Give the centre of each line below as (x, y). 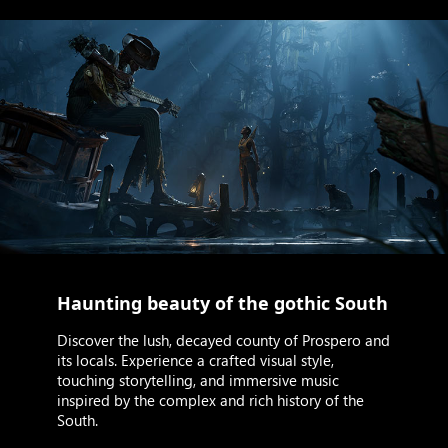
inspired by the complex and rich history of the (210, 400)
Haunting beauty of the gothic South (222, 303)
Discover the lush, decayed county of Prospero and (223, 340)
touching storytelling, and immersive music (197, 380)
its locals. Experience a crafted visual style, (195, 360)
